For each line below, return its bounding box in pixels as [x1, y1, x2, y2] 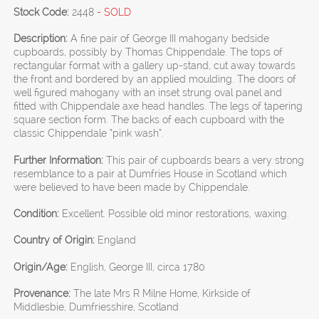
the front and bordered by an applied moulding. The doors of [14, 73, 297, 85]
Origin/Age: [14, 261, 68, 273]
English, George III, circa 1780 [68, 261, 206, 273]
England [95, 234, 137, 246]
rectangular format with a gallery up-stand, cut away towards [14, 60, 296, 72]
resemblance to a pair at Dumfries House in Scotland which [14, 167, 288, 179]
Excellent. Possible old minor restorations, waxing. [62, 208, 290, 220]
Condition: [14, 208, 60, 220]
